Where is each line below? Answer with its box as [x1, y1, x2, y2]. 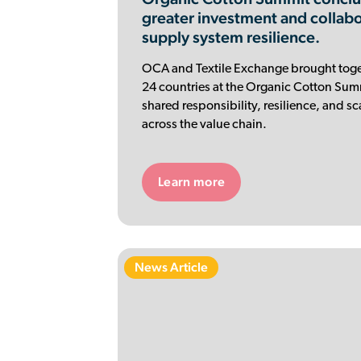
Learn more [158, 173, 226, 189]
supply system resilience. [142, 27, 320, 47]
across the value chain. [142, 118, 267, 132]
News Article [134, 259, 208, 275]
